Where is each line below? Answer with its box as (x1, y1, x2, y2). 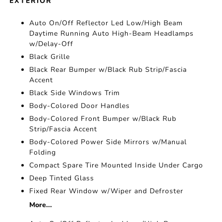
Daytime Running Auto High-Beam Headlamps (29, 29, 194, 38)
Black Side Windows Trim (29, 88, 120, 98)
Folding (29, 148, 56, 157)
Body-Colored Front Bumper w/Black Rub (29, 114, 177, 123)
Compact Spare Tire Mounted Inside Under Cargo (29, 161, 204, 170)
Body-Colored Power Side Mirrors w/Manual (29, 137, 187, 147)
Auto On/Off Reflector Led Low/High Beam (29, 18, 183, 28)
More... (29, 200, 53, 210)
